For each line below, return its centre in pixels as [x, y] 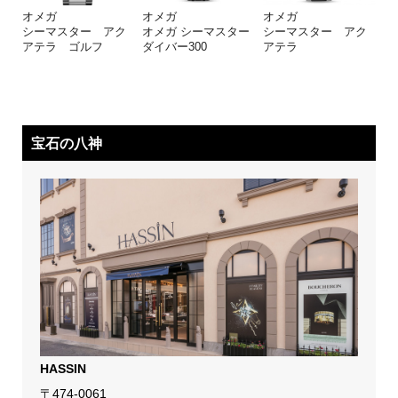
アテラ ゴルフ [62, 46]
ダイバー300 [175, 46]
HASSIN [63, 368]
